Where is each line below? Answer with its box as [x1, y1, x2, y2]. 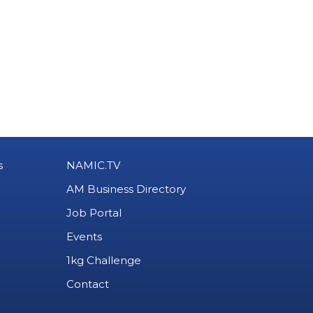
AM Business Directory [66, 182, 186, 196]
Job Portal [66, 206, 122, 219]
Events [66, 230, 102, 243]
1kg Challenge [66, 254, 141, 267]
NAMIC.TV [66, 159, 120, 172]
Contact [66, 277, 109, 291]
